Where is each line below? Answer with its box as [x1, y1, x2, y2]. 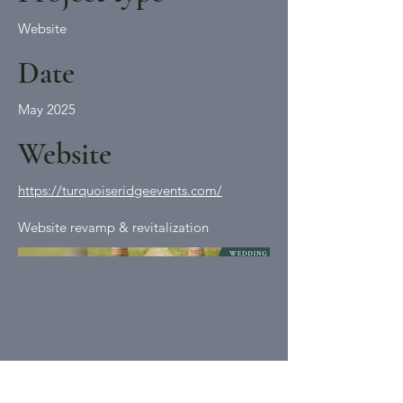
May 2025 [18, 101, 76, 118]
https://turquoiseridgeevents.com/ [18, 182, 222, 199]
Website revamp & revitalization [18, 219, 209, 236]
